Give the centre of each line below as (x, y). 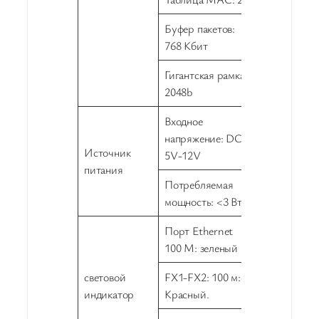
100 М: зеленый (202, 248)
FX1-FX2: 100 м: (203, 277)
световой (105, 277)
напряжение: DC (204, 138)
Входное (184, 121)
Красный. (187, 294)
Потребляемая (199, 185)
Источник (108, 153)
